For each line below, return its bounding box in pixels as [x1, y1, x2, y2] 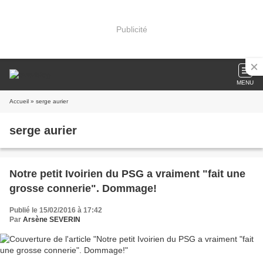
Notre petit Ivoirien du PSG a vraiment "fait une [9, 168, 245, 180]
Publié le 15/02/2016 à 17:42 [9, 206, 102, 214]
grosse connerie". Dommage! [9, 183, 157, 194]
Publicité [116, 24, 147, 34]
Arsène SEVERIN [23, 215, 80, 224]
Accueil [9, 98, 29, 104]
